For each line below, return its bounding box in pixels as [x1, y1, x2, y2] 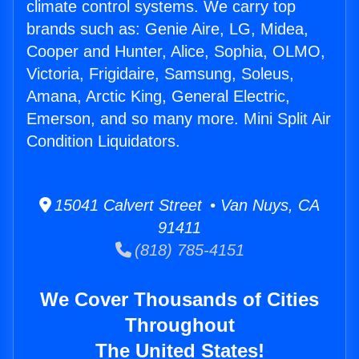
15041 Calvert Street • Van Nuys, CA [51, 196, 320, 215]
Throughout [124, 314, 235, 337]
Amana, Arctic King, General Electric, [26, 87, 290, 106]
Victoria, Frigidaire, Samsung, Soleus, [26, 65, 294, 83]
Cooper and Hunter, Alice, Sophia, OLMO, [26, 42, 325, 61]
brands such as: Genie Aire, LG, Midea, [26, 20, 309, 38]
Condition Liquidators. [26, 132, 180, 151]
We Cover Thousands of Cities [40, 288, 319, 311]
